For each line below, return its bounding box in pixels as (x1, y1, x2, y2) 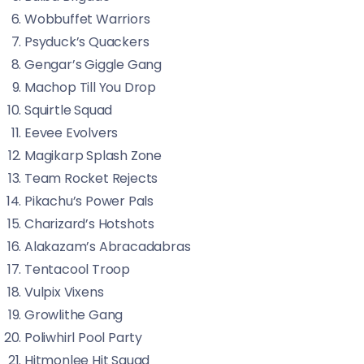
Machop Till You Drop (24, 78, 156, 97)
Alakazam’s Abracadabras (24, 237, 191, 256)
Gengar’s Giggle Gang (24, 55, 162, 74)
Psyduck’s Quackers (24, 32, 149, 51)
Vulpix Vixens (24, 283, 104, 301)
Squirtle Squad (24, 101, 113, 119)
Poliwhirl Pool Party (24, 328, 142, 347)
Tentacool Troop (24, 260, 130, 279)
